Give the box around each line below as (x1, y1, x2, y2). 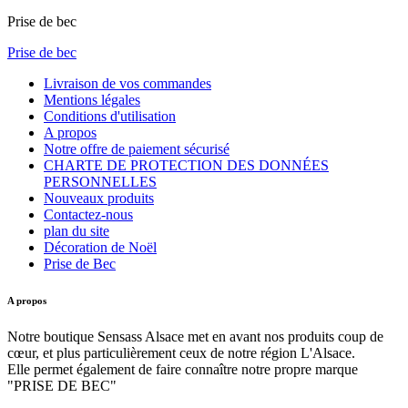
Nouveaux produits (44, 190, 154, 207)
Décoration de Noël (44, 240, 157, 256)
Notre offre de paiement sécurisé (44, 141, 229, 158)
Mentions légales (44, 92, 140, 108)
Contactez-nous (44, 207, 133, 223)
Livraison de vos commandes (44, 76, 211, 92)
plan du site (44, 223, 109, 240)
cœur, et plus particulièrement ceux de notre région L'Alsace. (7, 345, 359, 362)
